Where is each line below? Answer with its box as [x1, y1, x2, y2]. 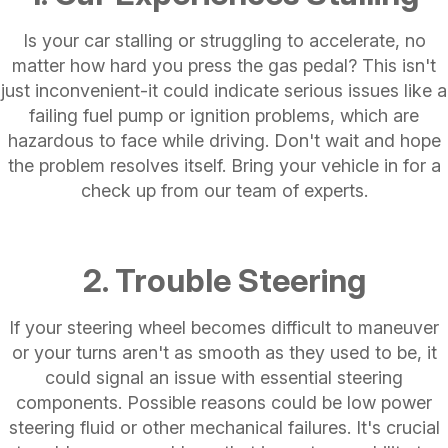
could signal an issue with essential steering [45, 366, 403, 388]
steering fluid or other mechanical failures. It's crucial [8, 416, 440, 438]
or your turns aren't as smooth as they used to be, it [11, 341, 437, 363]
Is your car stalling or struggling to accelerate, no [22, 29, 426, 51]
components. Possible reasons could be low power [16, 391, 432, 413]
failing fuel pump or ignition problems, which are [29, 104, 419, 126]
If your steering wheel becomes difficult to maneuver [9, 316, 439, 338]
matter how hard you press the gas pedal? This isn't [12, 54, 436, 76]
